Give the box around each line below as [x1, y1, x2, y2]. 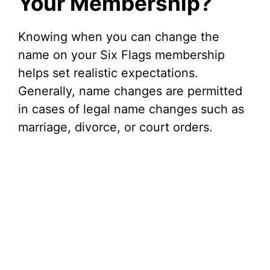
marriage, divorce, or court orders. [18, 120, 213, 135]
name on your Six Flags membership [18, 48, 225, 63]
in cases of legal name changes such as [18, 102, 244, 117]
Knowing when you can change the [18, 30, 219, 45]
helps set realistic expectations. [18, 66, 198, 81]
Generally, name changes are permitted [18, 84, 242, 99]
